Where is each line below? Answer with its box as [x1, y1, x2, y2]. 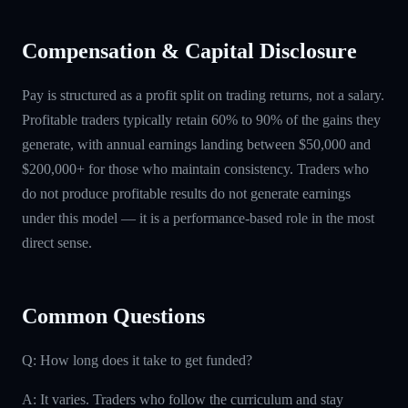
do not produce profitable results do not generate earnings [22, 185, 351, 201]
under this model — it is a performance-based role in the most [22, 209, 374, 226]
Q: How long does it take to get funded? [22, 352, 252, 368]
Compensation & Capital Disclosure [22, 38, 357, 63]
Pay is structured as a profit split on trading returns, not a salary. [22, 87, 384, 103]
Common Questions [22, 303, 205, 328]
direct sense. [22, 234, 92, 250]
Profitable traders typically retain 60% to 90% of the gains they [22, 111, 381, 127]
